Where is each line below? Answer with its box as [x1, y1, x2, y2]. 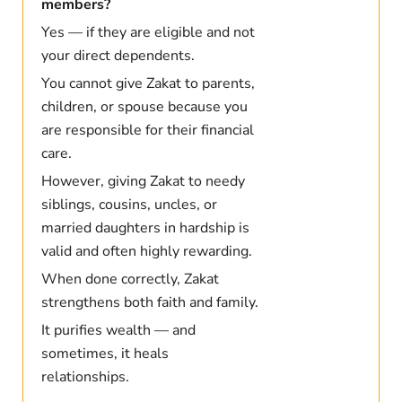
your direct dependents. [40, 46, 195, 66]
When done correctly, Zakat [40, 269, 219, 290]
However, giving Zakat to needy [40, 171, 245, 192]
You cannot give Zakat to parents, [40, 74, 255, 94]
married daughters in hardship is [40, 218, 249, 239]
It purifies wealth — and [40, 320, 196, 341]
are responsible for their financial [40, 120, 254, 141]
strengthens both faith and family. [40, 293, 258, 313]
